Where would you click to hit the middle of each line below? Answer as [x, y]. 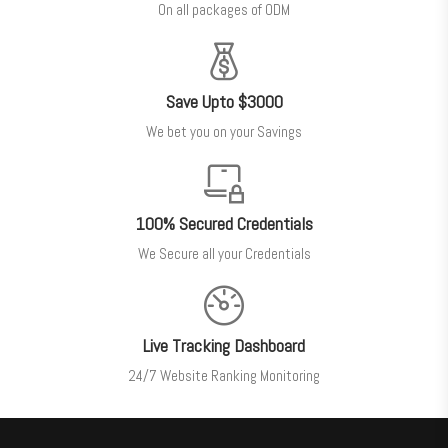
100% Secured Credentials [224, 224]
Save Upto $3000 [224, 102]
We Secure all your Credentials [224, 254]
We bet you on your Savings [224, 132]
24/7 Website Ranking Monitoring [224, 376]
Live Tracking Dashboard [224, 346]
